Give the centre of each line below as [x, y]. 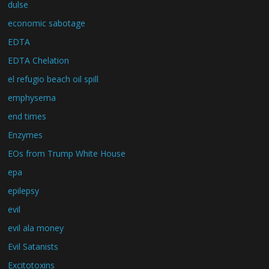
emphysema [32, 98]
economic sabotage [47, 23]
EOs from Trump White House [67, 153]
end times [27, 116]
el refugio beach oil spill [53, 79]
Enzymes [26, 135]
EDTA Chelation [39, 60]
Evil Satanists [33, 246]
